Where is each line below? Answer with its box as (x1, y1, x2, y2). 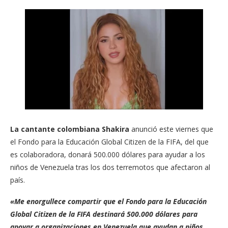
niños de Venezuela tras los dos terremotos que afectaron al (10, 162, 210, 172)
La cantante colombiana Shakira (10, 124, 129, 134)
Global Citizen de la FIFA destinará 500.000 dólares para (10, 209, 197, 219)
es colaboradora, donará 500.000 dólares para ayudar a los (10, 149, 205, 159)
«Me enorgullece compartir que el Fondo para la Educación (10, 196, 207, 206)
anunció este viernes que (129, 124, 213, 134)
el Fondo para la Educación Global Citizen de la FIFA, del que (10, 136, 209, 147)
